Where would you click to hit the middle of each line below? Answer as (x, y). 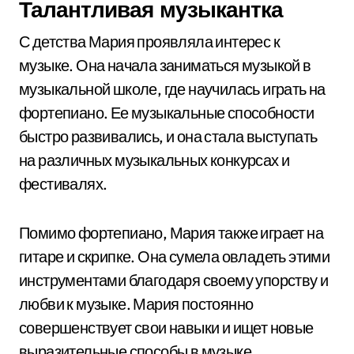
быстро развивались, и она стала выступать (168, 136)
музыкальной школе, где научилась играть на (172, 89)
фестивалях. (63, 184)
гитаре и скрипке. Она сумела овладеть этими (175, 256)
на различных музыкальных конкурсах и (154, 160)
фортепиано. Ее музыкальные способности (167, 113)
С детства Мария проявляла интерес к (149, 41)
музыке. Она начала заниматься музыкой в (165, 65)
